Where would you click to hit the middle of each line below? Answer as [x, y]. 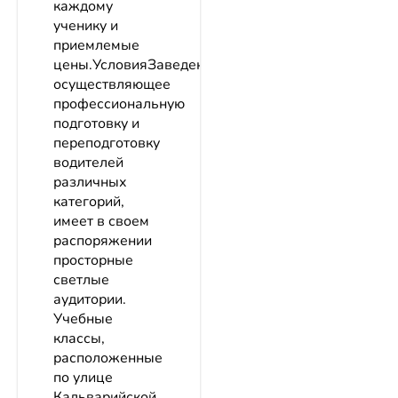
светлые [81, 280]
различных [90, 183]
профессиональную [119, 104]
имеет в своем [101, 222]
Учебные [83, 319]
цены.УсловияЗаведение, [139, 65]
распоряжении [103, 241]
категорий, [89, 202]
